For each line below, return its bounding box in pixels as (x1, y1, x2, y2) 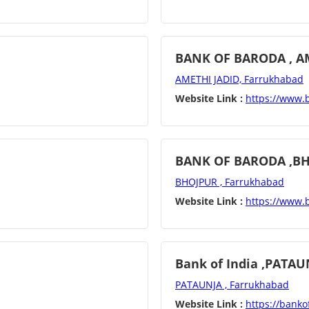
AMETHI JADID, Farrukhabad (175, 72, 303, 86)
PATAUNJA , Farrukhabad (175, 278, 289, 291)
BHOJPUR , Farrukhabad (175, 175, 284, 188)
